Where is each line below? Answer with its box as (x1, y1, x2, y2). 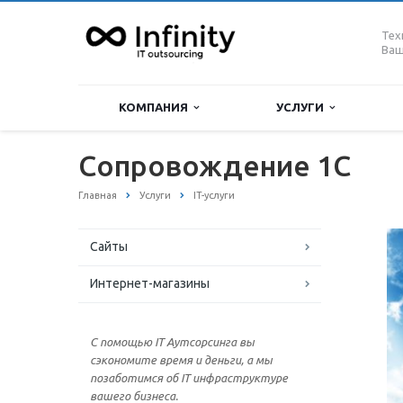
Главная (78, 190, 117, 201)
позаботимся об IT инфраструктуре (90, 372, 288, 385)
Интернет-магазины (90, 276, 210, 291)
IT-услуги (193, 190, 235, 201)
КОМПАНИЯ (119, 101, 193, 113)
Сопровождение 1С (78, 149, 351, 182)
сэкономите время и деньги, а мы (90, 354, 273, 367)
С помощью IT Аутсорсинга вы (90, 336, 255, 349)
